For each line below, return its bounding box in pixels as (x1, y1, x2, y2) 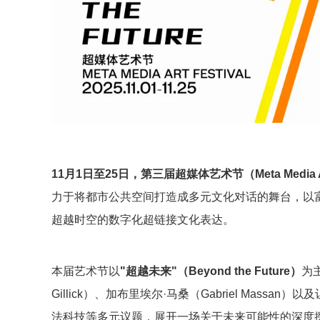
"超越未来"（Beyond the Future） (120, 265, 301, 278)
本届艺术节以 (51, 265, 120, 278)
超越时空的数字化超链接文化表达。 (51, 214, 234, 226)
